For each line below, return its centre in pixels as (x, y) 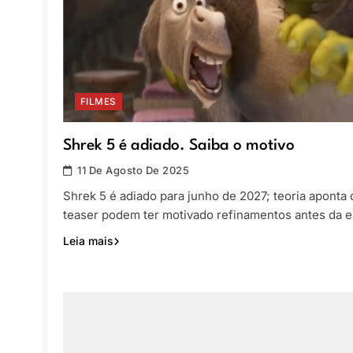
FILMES (98, 102)
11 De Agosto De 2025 (134, 171)
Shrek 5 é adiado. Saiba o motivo (179, 146)
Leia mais (88, 241)
